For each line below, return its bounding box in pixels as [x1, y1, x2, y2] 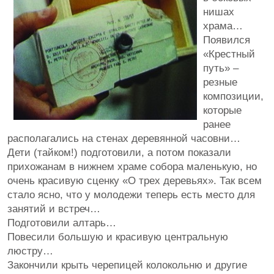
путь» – [203, 62, 239, 74]
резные [203, 76, 237, 88]
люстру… [7, 245, 53, 257]
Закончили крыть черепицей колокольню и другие [7, 259, 247, 271]
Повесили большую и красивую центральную [7, 231, 228, 243]
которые [203, 105, 242, 116]
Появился [203, 34, 250, 46]
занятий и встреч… [7, 203, 100, 215]
